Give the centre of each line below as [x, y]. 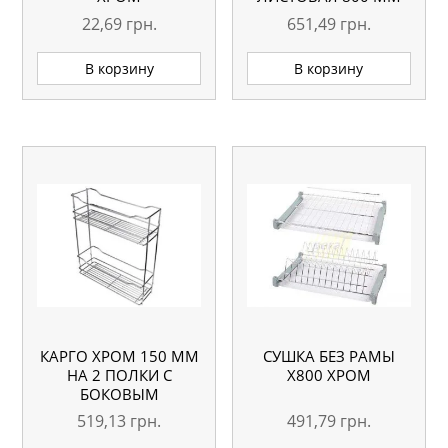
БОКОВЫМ [119, 393]
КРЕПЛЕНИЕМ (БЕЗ [119, 412]
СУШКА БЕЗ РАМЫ [328, 355]
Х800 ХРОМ [328, 374]
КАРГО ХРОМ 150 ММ [119, 355]
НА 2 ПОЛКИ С [119, 374]
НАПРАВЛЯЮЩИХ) [119, 431]
